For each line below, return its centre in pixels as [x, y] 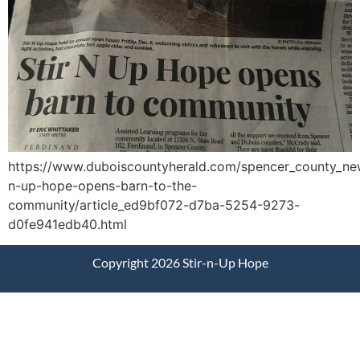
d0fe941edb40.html [67, 224]
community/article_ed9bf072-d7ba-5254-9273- [154, 205]
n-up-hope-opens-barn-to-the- [102, 185]
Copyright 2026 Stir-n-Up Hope [180, 263]
